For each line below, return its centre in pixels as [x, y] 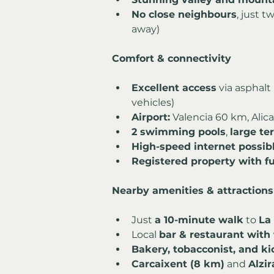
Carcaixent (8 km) [178, 264]
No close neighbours [184, 14]
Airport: [151, 117]
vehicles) [153, 102]
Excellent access [174, 87]
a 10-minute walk [199, 220]
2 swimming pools [179, 131]
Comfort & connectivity [172, 58]
